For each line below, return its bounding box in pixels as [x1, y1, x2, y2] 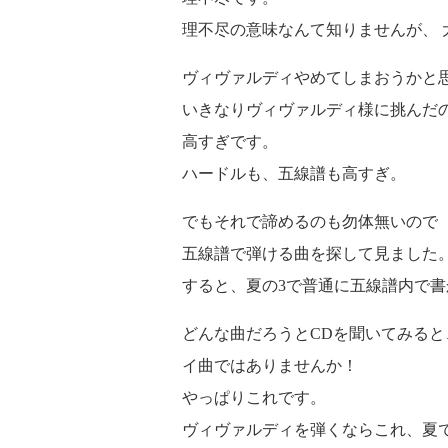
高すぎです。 [182, 133, 278, 150]
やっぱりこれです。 [182, 389, 326, 406]
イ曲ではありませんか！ [182, 357, 358, 374]
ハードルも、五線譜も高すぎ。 [182, 165, 406, 182]
